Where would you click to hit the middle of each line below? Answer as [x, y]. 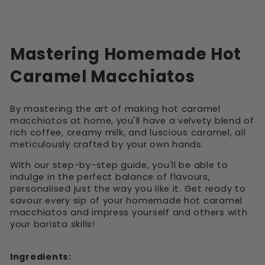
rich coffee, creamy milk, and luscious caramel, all [128, 132]
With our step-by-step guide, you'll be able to [119, 165]
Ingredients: [41, 257]
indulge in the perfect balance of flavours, [110, 177]
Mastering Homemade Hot [126, 54]
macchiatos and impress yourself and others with [129, 212]
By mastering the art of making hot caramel [115, 109]
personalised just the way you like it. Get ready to [128, 189]
